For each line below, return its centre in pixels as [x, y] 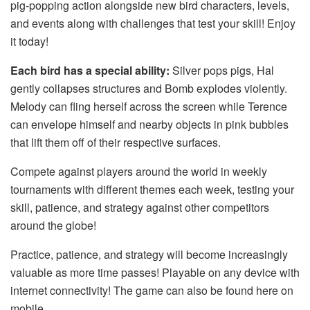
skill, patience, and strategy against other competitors [140, 208]
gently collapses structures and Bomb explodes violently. [149, 89]
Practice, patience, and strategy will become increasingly [149, 255]
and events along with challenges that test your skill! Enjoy [153, 24]
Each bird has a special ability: [90, 71]
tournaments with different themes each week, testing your [152, 190]
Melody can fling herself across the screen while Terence [149, 107]
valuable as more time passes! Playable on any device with [155, 273]
